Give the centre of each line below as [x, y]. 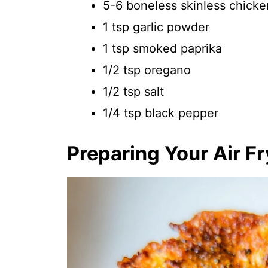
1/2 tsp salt [133, 92]
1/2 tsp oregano [147, 70]
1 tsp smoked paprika [162, 48]
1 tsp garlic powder [156, 27]
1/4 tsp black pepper [161, 113]
